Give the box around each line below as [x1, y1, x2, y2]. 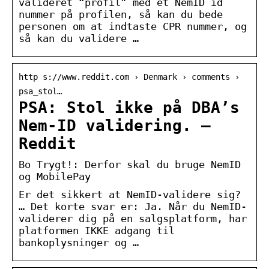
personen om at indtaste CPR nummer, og [19, 20, 247, 32]
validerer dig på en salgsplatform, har [19, 212, 247, 225]
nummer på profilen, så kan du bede [19, 8, 223, 20]
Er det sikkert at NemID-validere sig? [19, 188, 241, 201]
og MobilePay [19, 170, 91, 183]
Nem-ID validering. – [19, 116, 211, 134]
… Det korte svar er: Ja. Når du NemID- [19, 200, 247, 213]
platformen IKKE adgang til [19, 224, 175, 237]
